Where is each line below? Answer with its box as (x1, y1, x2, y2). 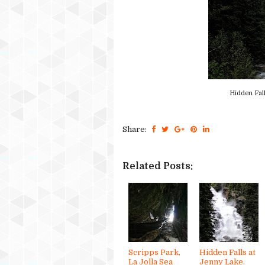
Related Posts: (122, 160, 193, 172)
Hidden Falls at (199, 247, 256, 257)
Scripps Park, (128, 247, 180, 257)
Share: (122, 124, 148, 134)
